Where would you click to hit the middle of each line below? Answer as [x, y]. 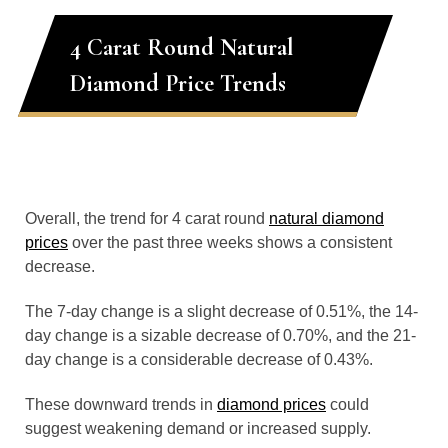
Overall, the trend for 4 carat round [147, 218]
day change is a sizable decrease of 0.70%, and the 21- [220, 335]
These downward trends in [121, 404]
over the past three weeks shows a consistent [230, 242]
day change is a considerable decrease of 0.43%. [199, 359]
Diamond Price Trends [178, 83]
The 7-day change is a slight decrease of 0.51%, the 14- [221, 311]
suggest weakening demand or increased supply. [198, 428]
